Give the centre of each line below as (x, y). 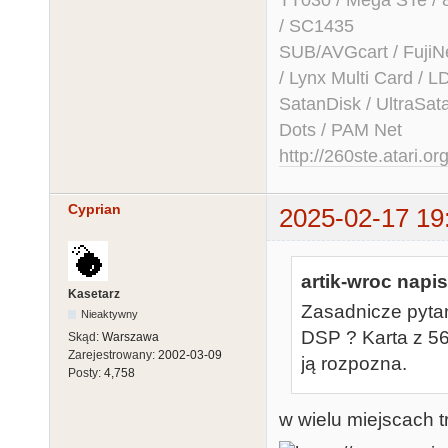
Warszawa (130, 336)
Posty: (86, 372)
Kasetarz (94, 293)
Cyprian (94, 208)
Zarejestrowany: (113, 354)
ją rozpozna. (354, 363)
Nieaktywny (110, 313)
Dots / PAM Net (340, 130)
